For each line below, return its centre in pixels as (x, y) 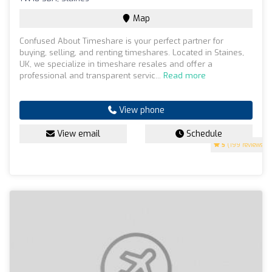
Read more (185, 76)
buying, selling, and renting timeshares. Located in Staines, (132, 53)
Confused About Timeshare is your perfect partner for (121, 41)
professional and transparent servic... (91, 76)
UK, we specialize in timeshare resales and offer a (116, 64)
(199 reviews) (245, 145)
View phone (140, 110)
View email (77, 134)
